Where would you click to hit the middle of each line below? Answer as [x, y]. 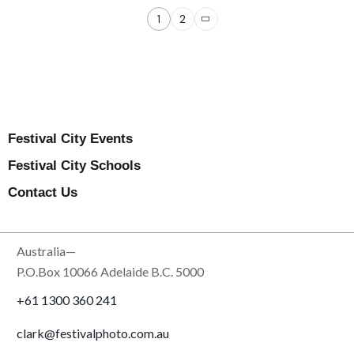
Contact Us [43, 193]
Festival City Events [70, 139]
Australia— [47, 251]
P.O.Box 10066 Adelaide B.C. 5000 [111, 272]
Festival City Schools [74, 166]
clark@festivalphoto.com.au [93, 333]
